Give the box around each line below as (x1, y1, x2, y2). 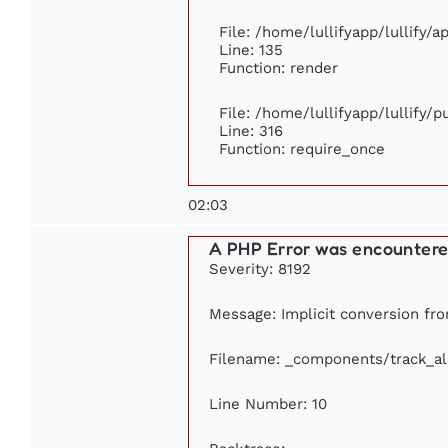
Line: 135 (219, 41, 283, 59)
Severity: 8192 (209, 260, 311, 278)
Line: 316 (219, 122, 283, 140)
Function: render (219, 59, 338, 77)
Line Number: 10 (209, 395, 327, 413)
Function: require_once (219, 140, 385, 158)
